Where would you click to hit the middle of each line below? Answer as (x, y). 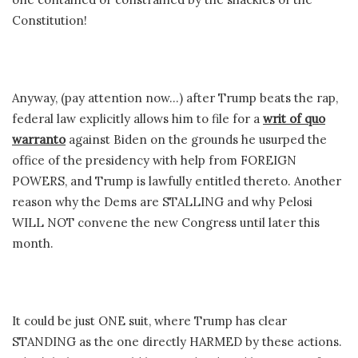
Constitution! (50, 20)
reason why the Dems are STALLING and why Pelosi (162, 201)
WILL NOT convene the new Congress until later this (166, 222)
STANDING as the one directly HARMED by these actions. (177, 341)
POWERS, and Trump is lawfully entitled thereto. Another (177, 181)
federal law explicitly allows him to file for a (137, 118)
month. (33, 243)
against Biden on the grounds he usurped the (196, 139)
